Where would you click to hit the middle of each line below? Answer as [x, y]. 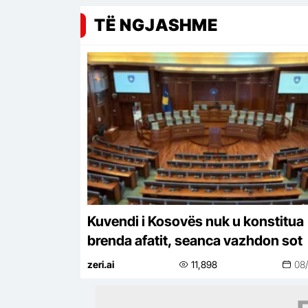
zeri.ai [100, 264]
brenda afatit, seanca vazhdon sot [195, 241]
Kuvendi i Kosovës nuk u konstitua [195, 221]
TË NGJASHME [156, 25]
